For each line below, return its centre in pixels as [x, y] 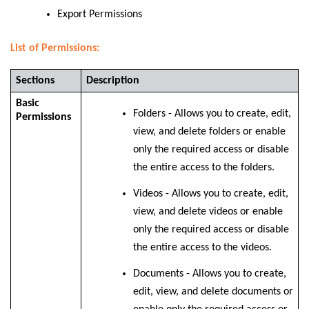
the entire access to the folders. [203, 168]
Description [112, 81]
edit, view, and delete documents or [213, 292]
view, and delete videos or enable [208, 212]
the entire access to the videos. [202, 248]
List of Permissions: [55, 48]
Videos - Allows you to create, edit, [210, 194]
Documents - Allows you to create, [209, 274]
